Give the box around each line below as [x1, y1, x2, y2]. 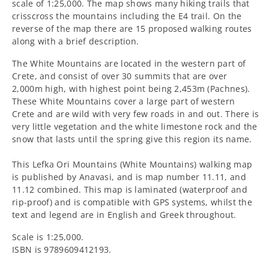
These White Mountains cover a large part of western [12, 95, 235, 107]
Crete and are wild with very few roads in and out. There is [12, 107, 259, 119]
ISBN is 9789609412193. [12, 243, 112, 255]
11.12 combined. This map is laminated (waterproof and [12, 183, 247, 195]
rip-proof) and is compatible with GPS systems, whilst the [12, 196, 253, 208]
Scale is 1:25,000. [12, 231, 84, 243]
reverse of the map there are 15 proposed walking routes [12, 22, 252, 34]
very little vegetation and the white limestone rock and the [12, 120, 258, 132]
